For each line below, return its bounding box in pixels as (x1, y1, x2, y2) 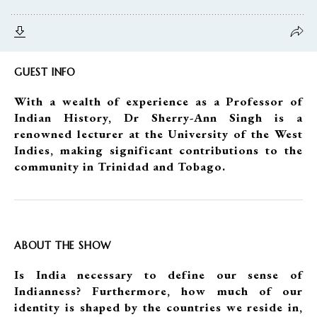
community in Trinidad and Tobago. (14, 158, 226, 174)
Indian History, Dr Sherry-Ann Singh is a (14, 110, 303, 125)
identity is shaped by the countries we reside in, (14, 299, 303, 315)
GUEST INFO (14, 66, 76, 79)
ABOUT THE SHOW (14, 239, 112, 252)
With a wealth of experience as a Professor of (14, 93, 303, 109)
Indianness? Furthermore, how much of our (14, 283, 303, 299)
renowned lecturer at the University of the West (14, 126, 303, 142)
